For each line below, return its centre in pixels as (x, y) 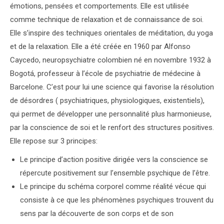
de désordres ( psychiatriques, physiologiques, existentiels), (107, 100)
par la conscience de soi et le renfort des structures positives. (112, 127)
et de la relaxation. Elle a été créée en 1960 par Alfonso (100, 46)
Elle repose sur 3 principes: (54, 141)
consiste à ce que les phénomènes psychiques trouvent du (117, 200)
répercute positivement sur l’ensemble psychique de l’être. (115, 173)
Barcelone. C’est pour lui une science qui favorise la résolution (112, 87)
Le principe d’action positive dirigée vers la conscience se (114, 159)
